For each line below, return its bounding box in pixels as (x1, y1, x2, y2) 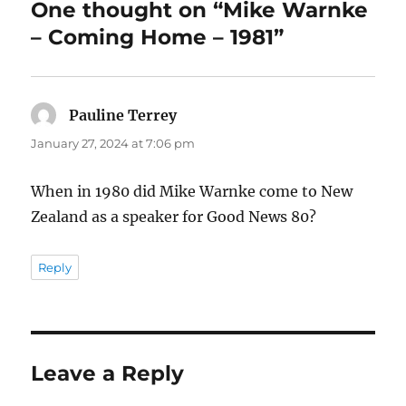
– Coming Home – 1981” (31, 24, 285, 50)
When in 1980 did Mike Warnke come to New (31, 181, 353, 200)
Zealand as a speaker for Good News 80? (31, 207, 317, 226)
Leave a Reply (31, 360, 185, 386)
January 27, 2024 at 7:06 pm (31, 135, 196, 150)
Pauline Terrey (69, 105, 178, 124)
